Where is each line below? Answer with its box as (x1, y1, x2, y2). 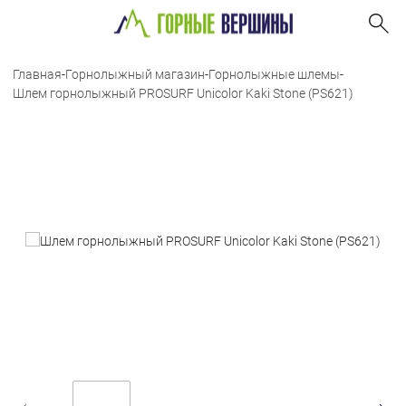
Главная (13, 67, 62, 82)
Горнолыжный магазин (65, 67, 205, 82)
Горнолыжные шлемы (208, 67, 340, 82)
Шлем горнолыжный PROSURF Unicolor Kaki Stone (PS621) (13, 86, 353, 101)
